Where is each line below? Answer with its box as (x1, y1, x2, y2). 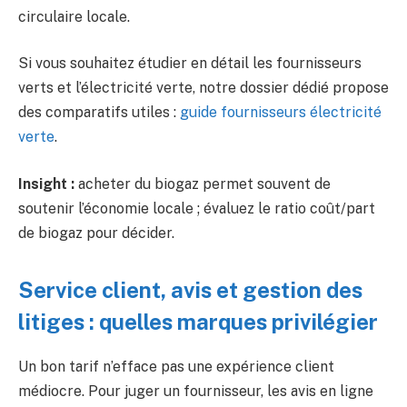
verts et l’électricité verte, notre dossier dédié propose (18, 79, 389, 97)
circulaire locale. (18, 7, 130, 25)
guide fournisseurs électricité (180, 104, 382, 122)
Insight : (18, 174, 74, 193)
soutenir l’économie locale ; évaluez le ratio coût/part (18, 199, 375, 217)
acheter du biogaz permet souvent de (74, 174, 331, 193)
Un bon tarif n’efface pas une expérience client (18, 358, 334, 376)
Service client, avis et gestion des (18, 277, 362, 303)
